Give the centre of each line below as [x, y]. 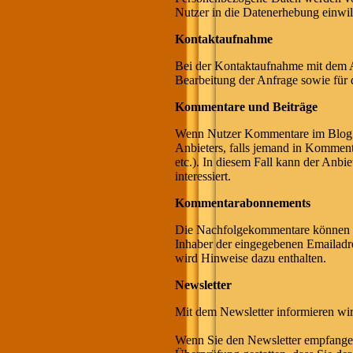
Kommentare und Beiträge [246, 107]
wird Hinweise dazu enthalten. [251, 258]
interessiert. [203, 176]
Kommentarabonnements [243, 203]
